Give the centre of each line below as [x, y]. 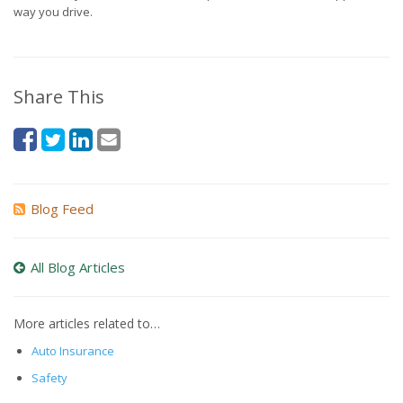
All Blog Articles [78, 268]
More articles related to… [87, 324]
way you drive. [53, 12]
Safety [49, 377]
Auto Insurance [72, 351]
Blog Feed [62, 209]
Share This [59, 97]
